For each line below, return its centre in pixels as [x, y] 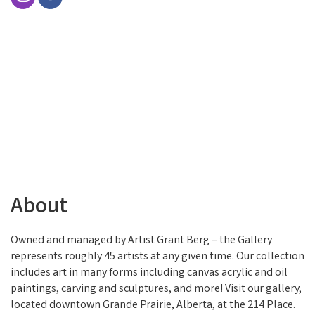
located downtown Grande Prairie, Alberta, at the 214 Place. [153, 305]
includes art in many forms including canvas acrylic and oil [149, 273]
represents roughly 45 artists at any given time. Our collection [157, 257]
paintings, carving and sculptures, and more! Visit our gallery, [156, 289]
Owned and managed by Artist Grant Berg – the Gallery [141, 240]
